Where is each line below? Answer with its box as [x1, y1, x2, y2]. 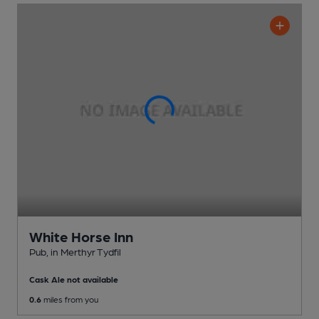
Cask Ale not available [29, 274, 118, 285]
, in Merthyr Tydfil [46, 246, 121, 258]
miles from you [41, 294, 98, 305]
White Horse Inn [29, 228, 133, 246]
